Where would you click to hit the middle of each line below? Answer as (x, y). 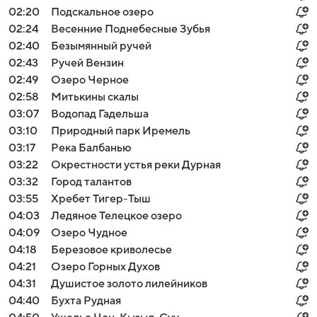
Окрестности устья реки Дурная (136, 165)
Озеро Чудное (89, 233)
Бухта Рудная (86, 301)
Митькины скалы (95, 97)
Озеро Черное (90, 80)
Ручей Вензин (87, 63)
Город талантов (91, 182)
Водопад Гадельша (100, 114)
